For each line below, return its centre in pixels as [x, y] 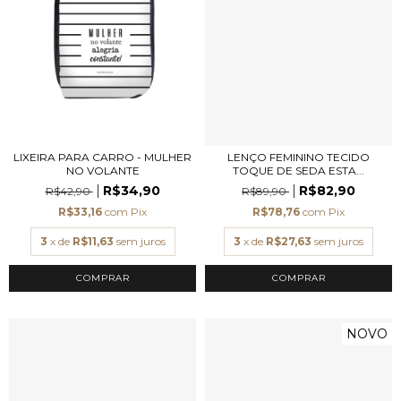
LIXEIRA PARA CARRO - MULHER [102, 157]
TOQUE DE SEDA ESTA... [299, 171]
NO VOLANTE [102, 171]
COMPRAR [299, 278]
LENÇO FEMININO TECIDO [299, 157]
